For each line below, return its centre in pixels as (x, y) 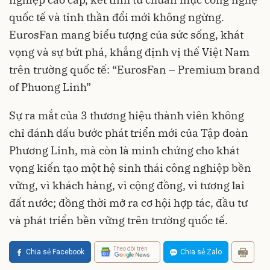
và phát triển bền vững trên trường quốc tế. (118, 220)
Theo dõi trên (130, 249)
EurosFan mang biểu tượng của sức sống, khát (126, 34)
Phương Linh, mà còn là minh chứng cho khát (124, 150)
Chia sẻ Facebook (55, 252)
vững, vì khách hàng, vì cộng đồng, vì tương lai (127, 185)
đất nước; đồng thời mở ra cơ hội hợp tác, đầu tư (128, 202)
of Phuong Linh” (50, 87)
